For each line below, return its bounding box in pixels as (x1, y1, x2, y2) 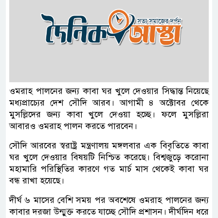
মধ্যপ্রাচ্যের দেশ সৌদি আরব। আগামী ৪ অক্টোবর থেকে (9, 97, 209, 109)
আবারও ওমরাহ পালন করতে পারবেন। (9, 121, 137, 132)
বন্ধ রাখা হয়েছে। (9, 175, 64, 186)
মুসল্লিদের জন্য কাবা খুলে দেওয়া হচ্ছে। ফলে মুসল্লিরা (9, 109, 209, 120)
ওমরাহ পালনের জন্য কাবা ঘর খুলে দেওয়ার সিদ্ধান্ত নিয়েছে (9, 86, 209, 97)
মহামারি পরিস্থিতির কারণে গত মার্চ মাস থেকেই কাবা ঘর (9, 163, 209, 175)
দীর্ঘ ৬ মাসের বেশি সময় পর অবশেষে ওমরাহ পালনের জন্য (9, 195, 209, 206)
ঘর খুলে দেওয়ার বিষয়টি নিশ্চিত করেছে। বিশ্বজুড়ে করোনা (9, 152, 209, 163)
